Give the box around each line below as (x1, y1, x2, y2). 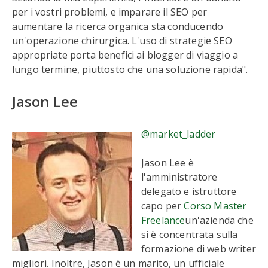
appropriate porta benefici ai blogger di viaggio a (12, 48, 239, 62)
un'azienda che (185, 214, 254, 227)
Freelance (141, 214, 185, 227)
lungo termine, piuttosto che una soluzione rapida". (12, 63, 248, 76)
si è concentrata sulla (141, 228, 238, 241)
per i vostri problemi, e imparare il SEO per (12, 5, 208, 19)
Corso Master (184, 199, 247, 212)
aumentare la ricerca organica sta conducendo (12, 20, 224, 33)
